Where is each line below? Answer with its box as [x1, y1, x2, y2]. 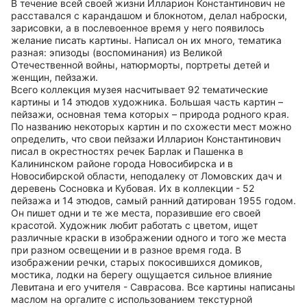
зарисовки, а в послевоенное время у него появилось [11, 22, 265, 34]
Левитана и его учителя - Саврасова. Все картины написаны [11, 281, 295, 293]
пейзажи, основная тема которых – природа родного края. [11, 108, 289, 120]
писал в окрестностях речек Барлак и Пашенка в [11, 145, 243, 157]
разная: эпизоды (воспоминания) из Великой [11, 47, 222, 58]
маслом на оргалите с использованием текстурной [11, 293, 252, 305]
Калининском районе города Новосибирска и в [11, 158, 233, 169]
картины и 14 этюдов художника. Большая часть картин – [11, 96, 283, 108]
